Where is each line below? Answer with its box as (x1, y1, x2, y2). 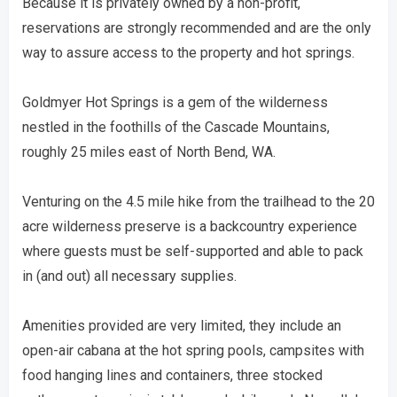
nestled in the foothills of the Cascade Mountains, (22, 119, 330, 136)
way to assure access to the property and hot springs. (22, 44, 354, 61)
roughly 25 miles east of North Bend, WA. (22, 144, 276, 160)
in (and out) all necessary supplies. (22, 268, 237, 284)
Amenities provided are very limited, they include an (22, 317, 341, 334)
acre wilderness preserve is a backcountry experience (22, 218, 357, 235)
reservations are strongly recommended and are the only (22, 19, 371, 36)
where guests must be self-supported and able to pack (22, 243, 363, 260)
